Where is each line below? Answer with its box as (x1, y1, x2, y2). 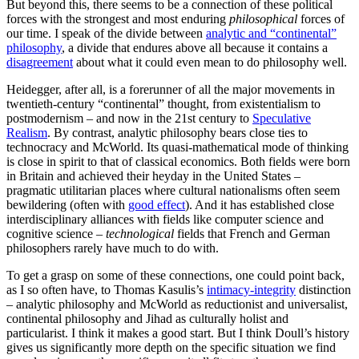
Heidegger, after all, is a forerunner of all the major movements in (6, 82, 335, 96)
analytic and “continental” (206, 26, 337, 40)
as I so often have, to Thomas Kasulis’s (6, 282, 207, 296)
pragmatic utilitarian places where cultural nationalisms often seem (6, 183, 340, 197)
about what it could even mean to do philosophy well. (73, 54, 347, 69)
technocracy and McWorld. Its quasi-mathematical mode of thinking (6, 139, 349, 154)
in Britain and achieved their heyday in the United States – (6, 168, 301, 183)
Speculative (252, 111, 311, 125)
